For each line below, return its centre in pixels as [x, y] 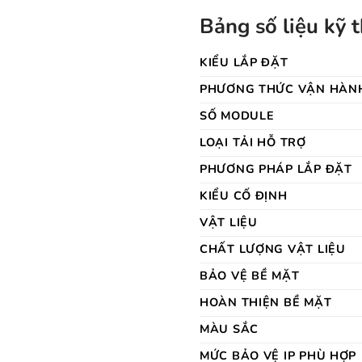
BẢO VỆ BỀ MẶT [250, 275]
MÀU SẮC [229, 328]
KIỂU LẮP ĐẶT [244, 62]
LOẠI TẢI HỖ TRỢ [253, 142]
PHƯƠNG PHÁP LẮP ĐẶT [276, 168]
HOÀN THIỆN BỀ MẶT [266, 302]
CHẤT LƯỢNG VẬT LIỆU [273, 248]
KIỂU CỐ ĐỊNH [244, 195]
